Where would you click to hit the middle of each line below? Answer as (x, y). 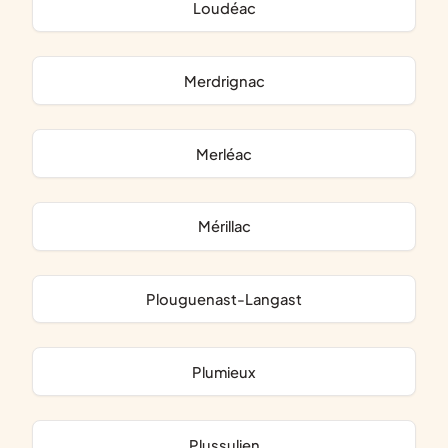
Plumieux (229, 371)
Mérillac (230, 226)
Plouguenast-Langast (229, 299)
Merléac (230, 153)
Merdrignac (230, 80)
